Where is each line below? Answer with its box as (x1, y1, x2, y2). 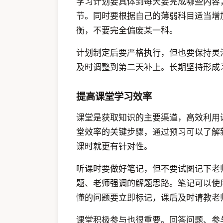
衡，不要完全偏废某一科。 (76, 24, 178, 36)
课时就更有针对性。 (76, 140, 152, 152)
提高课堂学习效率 (76, 90, 152, 104)
